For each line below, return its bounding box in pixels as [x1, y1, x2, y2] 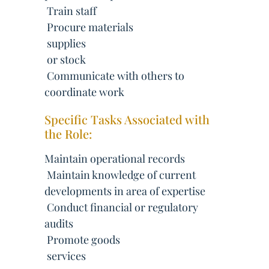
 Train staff [44, 4, 97, 18]
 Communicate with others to [44, 68, 184, 83]
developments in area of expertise [44, 184, 205, 198]
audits [44, 216, 73, 231]
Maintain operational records [44, 151, 185, 166]
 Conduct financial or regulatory [44, 200, 198, 214]
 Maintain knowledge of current [44, 168, 196, 182]
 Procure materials [44, 20, 133, 34]
